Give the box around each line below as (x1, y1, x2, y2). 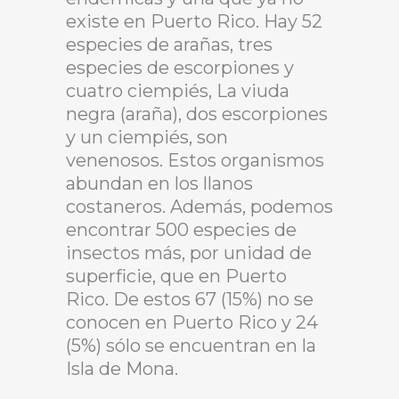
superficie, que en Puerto (66, 265, 287, 287)
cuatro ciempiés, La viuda (66, 80, 289, 102)
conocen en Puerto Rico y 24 (66, 312, 318, 333)
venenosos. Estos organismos (66, 150, 324, 171)
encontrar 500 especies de (66, 219, 297, 240)
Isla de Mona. (66, 358, 178, 379)
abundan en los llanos (66, 173, 253, 194)
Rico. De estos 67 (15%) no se (66, 289, 313, 310)
